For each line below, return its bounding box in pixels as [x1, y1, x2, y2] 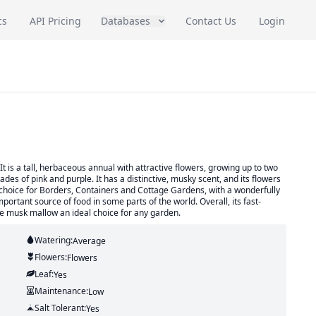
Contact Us [186, 13, 236, 28]
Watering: [34, 234, 73, 246]
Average [72, 235, 106, 247]
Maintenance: [34, 285, 88, 297]
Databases [101, 13, 150, 28]
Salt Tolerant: [34, 302, 86, 314]
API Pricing [30, 13, 81, 28]
